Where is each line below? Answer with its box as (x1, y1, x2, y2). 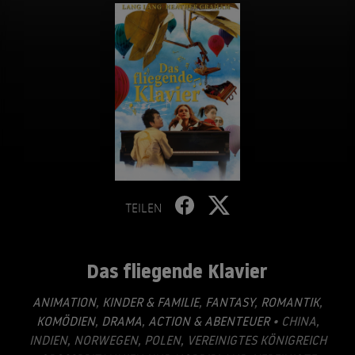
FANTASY (202, 294, 254, 310)
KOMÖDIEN (36, 313, 95, 329)
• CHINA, (269, 313, 319, 329)
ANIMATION (32, 294, 96, 310)
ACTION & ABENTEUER (144, 313, 269, 329)
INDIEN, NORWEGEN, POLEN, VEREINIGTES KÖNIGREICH (29, 332, 326, 348)
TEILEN (125, 200, 162, 216)
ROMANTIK (258, 294, 319, 310)
